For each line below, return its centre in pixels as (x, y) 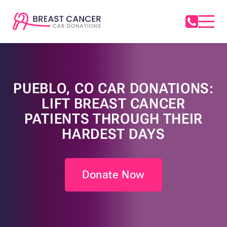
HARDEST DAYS (113, 134)
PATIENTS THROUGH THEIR (113, 119)
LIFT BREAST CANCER (113, 104)
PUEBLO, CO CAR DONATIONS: (113, 89)
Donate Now (113, 175)
